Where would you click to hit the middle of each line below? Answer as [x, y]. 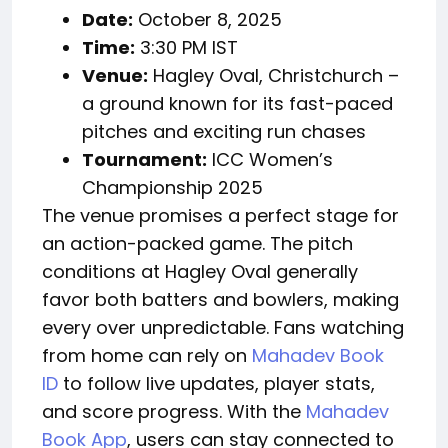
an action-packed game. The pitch [197, 243]
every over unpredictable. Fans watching [223, 327]
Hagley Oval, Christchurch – [273, 75]
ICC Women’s [270, 159]
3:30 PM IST [186, 47]
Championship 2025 [172, 187]
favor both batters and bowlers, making [220, 299]
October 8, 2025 [207, 19]
